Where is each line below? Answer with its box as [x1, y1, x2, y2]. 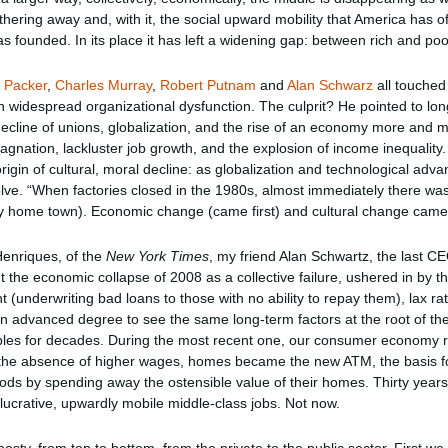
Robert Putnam [160, 77, 257, 93]
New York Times [106, 248, 210, 264]
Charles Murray [55, 77, 153, 93]
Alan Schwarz [287, 77, 374, 93]
